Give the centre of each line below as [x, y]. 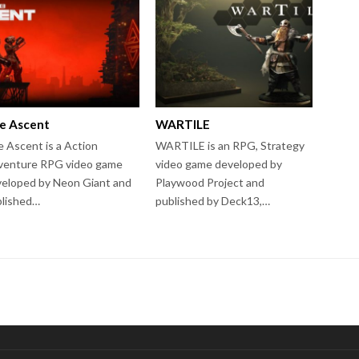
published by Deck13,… [213, 200]
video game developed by [219, 163]
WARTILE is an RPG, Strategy [230, 145]
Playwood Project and [210, 182]
